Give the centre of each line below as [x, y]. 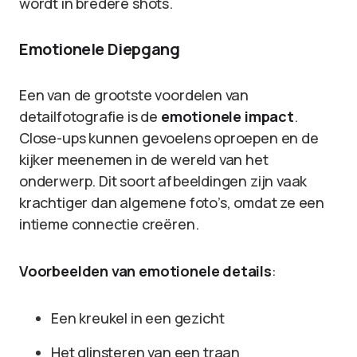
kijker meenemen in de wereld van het [144, 159]
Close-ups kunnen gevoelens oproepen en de [169, 138]
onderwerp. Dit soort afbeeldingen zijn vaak [163, 181]
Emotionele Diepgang [100, 49]
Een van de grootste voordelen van [134, 95]
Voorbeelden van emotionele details [145, 271]
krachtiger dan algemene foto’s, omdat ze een [172, 202]
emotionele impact [227, 116]
